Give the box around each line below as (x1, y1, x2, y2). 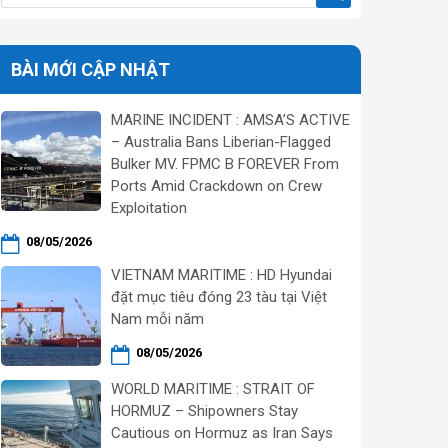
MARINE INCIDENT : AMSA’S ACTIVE (111, 111, 350, 129)
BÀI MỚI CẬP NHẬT (11, 59, 170, 80)
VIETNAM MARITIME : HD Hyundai (111, 266, 332, 284)
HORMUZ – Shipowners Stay (111, 402, 298, 420)
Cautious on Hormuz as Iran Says (111, 424, 333, 442)
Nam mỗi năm (111, 310, 204, 328)
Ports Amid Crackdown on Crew (111, 177, 322, 195)
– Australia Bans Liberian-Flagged (111, 133, 331, 151)
